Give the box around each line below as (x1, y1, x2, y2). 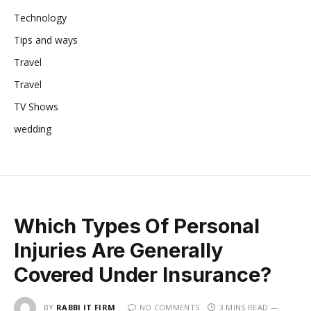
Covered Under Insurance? (14, 262, 271, 287)
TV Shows (14, 100, 58, 114)
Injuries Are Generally (14, 238, 223, 263)
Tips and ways (14, 33, 78, 47)
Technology (14, 11, 67, 25)
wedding (14, 122, 51, 136)
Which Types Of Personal (14, 214, 260, 239)
